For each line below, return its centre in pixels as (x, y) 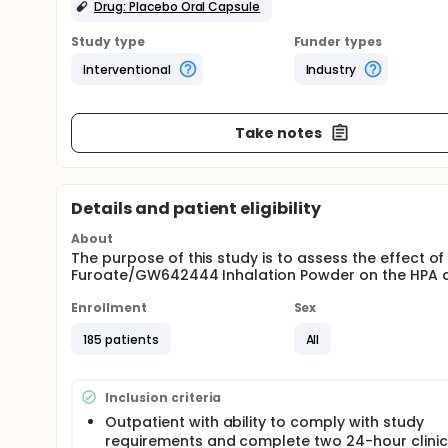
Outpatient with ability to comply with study (264, 422)
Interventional (127, 69)
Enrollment (109, 307)
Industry (331, 69)
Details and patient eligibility (196, 208)
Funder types (338, 41)
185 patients (121, 339)
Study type (108, 41)
